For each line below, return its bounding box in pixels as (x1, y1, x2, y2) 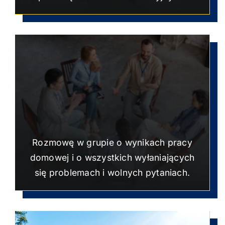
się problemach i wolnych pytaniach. (34, 167, 190, 178)
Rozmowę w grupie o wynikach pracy (32, 137, 192, 148)
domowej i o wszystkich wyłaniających (30, 152, 195, 163)
